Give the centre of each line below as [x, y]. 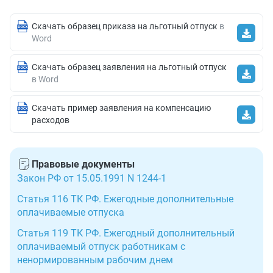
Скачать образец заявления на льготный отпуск [129, 67]
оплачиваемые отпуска [71, 213]
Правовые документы [83, 165]
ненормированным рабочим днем [95, 260]
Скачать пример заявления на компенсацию [121, 108]
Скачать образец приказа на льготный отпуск [125, 27]
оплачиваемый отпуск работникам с [101, 247]
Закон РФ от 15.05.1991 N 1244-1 [92, 179]
